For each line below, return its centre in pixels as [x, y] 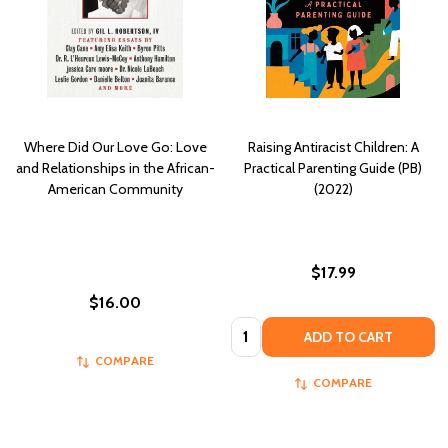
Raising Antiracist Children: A [333, 147]
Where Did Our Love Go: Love [115, 147]
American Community [115, 189]
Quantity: [262, 328]
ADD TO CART [348, 336]
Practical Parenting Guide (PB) [333, 168]
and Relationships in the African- [115, 168]
